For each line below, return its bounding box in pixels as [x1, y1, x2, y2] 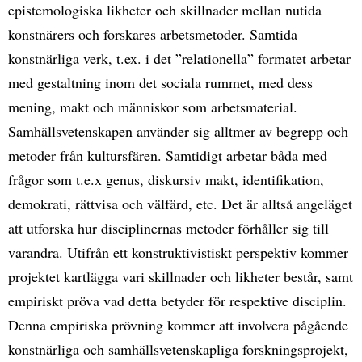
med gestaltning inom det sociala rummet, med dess [8, 72, 313, 92]
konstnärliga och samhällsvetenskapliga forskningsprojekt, [8, 339, 348, 359]
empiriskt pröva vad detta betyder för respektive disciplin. [8, 290, 347, 310]
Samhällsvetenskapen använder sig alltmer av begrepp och [8, 120, 348, 141]
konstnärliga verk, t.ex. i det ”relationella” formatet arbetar [8, 48, 351, 68]
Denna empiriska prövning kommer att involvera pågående [8, 314, 348, 335]
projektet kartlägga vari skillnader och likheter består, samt [8, 266, 353, 286]
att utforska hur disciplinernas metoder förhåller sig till [8, 217, 329, 238]
